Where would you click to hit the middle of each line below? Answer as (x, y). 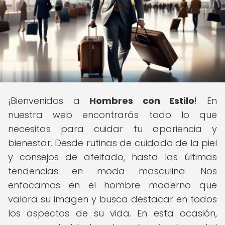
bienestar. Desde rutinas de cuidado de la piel (113, 143)
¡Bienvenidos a (49, 101)
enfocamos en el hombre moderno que (113, 185)
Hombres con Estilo (142, 101)
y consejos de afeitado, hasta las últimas (113, 157)
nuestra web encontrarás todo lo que (113, 115)
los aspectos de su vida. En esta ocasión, (113, 213)
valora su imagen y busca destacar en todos (113, 199)
